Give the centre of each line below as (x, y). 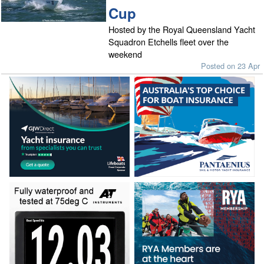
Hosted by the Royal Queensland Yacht (182, 29)
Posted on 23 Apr (231, 66)
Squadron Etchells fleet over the (169, 42)
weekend (126, 54)
